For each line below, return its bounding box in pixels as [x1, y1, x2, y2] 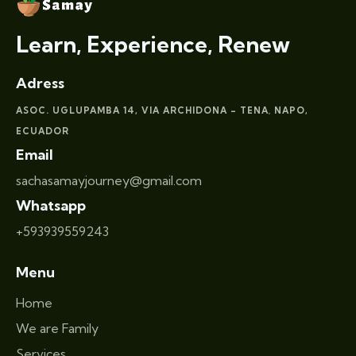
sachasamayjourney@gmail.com [16, 172, 202, 188]
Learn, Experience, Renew [16, 30, 290, 59]
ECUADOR [16, 125, 69, 137]
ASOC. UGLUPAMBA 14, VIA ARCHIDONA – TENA [16, 104, 269, 116]
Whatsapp [16, 196, 86, 215]
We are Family [16, 320, 99, 337]
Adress [16, 73, 64, 92]
